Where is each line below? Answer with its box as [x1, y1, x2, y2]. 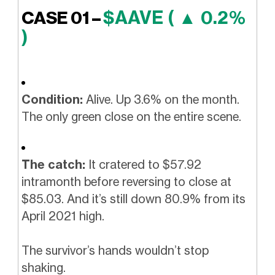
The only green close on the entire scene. [21, 109, 241, 125]
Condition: [21, 92, 83, 107]
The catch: [21, 157, 85, 172]
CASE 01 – [21, 7, 103, 29]
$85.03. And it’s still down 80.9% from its [21, 191, 246, 206]
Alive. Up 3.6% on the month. [82, 92, 239, 107]
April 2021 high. [21, 208, 104, 223]
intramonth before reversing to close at [21, 174, 231, 189]
